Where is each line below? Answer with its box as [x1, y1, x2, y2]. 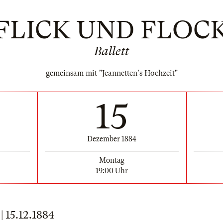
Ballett [94, 44, 129, 58]
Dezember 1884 [87, 134, 136, 143]
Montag [99, 156, 124, 164]
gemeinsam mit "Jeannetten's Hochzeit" [45, 69, 178, 78]
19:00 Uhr [96, 166, 128, 175]
